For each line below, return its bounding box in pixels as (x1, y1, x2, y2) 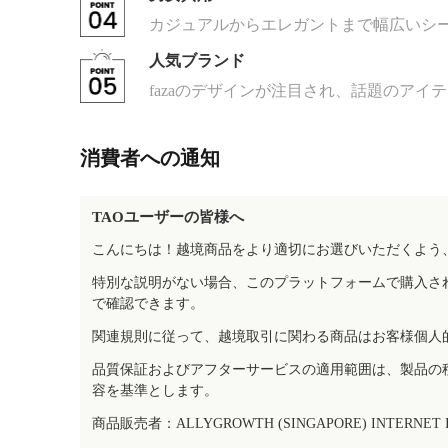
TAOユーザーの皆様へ (92, 209, 244, 225)
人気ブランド (149, 52, 246, 69)
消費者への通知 (80, 147, 220, 169)
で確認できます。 (92, 296, 204, 311)
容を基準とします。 (92, 383, 218, 398)
